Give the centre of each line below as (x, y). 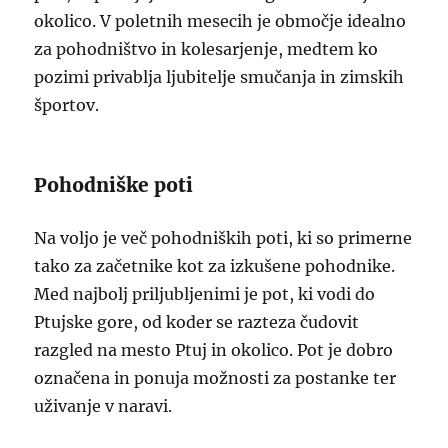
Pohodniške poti (114, 185)
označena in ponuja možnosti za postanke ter (215, 378)
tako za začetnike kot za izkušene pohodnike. (215, 266)
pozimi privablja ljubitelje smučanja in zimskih (219, 77)
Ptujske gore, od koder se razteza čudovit (197, 322)
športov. (67, 105)
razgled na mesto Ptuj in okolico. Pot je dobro (214, 350)
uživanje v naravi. (103, 406)
